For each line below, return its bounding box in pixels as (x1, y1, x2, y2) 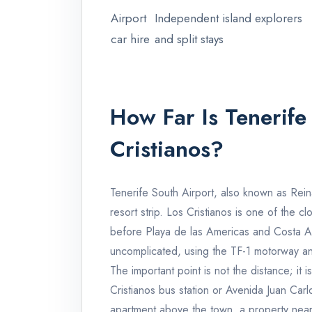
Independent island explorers (155, 10, 302, 27)
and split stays (155, 31, 224, 48)
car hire (111, 31, 150, 48)
